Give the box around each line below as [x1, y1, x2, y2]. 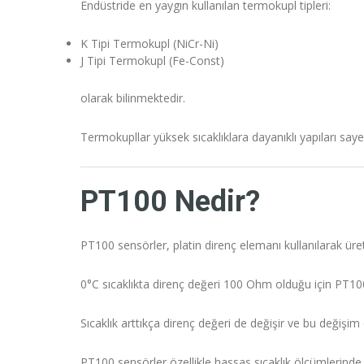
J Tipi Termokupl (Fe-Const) [80, 53, 224, 69]
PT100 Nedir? [80, 184, 260, 219]
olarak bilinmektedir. [80, 90, 185, 106]
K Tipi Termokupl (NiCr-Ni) [80, 36, 219, 52]
